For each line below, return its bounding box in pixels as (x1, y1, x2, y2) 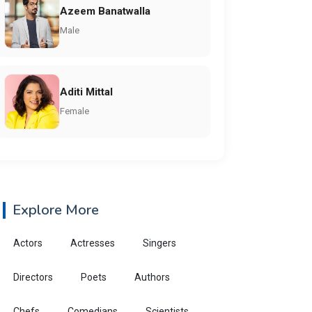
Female (60, 105, 89, 116)
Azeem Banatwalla (60, 4, 150, 17)
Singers (143, 237, 176, 249)
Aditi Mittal (60, 85, 113, 98)
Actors (13, 237, 42, 249)
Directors (13, 272, 53, 283)
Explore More (13, 201, 99, 219)
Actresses (70, 237, 115, 249)
